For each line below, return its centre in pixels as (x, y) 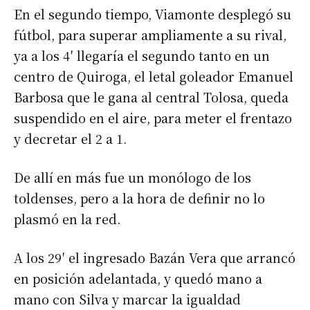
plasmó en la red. (67, 219)
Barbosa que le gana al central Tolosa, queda (151, 97)
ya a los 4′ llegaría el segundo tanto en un (142, 56)
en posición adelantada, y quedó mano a (138, 279)
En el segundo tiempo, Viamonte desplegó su (153, 14)
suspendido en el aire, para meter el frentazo (153, 118)
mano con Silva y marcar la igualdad (127, 299)
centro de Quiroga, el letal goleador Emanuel (154, 76)
